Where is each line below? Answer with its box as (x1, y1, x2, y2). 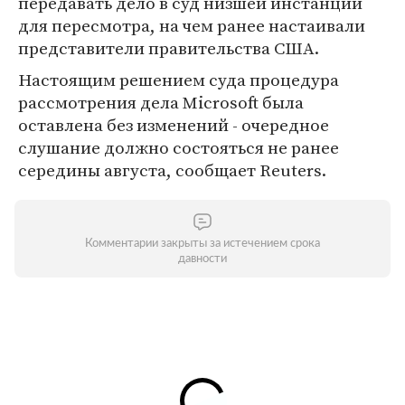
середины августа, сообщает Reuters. (18, 158, 326, 182)
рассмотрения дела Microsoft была (18, 90, 304, 114)
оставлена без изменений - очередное (18, 113, 329, 137)
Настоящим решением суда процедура (18, 68, 339, 91)
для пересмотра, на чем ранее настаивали (18, 14, 365, 37)
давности (178, 253, 227, 265)
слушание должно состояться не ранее (18, 136, 339, 159)
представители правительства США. (18, 36, 319, 60)
